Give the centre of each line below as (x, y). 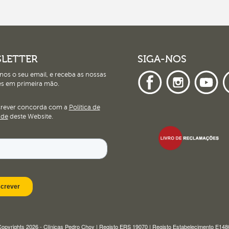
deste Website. (30, 116)
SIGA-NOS (162, 59)
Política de (84, 107)
